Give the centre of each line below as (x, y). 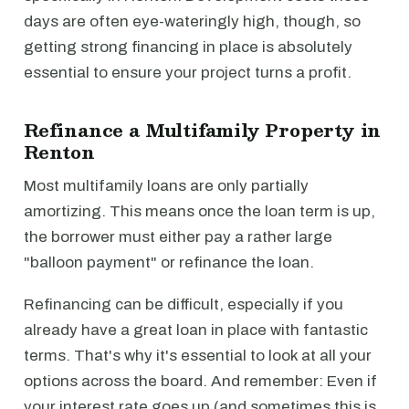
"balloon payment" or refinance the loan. (169, 262)
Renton (59, 152)
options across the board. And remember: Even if (200, 381)
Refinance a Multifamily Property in (203, 130)
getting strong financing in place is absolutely (188, 47)
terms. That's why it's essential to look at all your (198, 356)
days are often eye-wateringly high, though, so (192, 21)
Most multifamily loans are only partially (166, 186)
